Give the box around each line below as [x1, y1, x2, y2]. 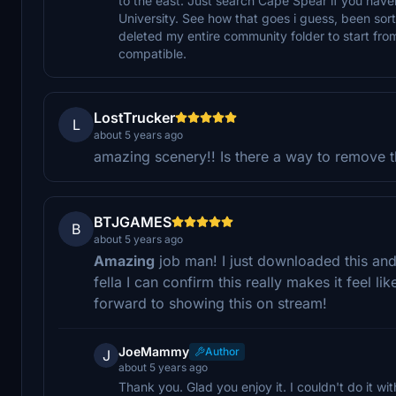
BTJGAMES [94, 212, 171, 231]
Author [205, 344, 240, 358]
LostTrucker [94, 108, 175, 126]
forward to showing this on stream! [94, 293, 327, 312]
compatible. [118, 45, 187, 61]
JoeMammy [118, 343, 189, 359]
